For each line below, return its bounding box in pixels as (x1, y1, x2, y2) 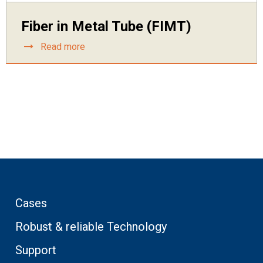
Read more (41, 41, 85, 52)
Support (15, 242, 56, 257)
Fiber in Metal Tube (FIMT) (21, 18, 191, 35)
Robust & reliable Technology (15, 219, 167, 234)
